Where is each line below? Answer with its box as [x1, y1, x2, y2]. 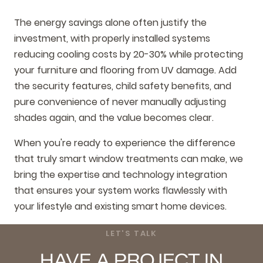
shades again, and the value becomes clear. [14, 110, 214, 124]
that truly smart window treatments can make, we [14, 152, 243, 166]
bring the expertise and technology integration [14, 168, 227, 182]
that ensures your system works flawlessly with [14, 184, 227, 198]
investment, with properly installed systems [14, 31, 210, 45]
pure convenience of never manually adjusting [14, 95, 226, 109]
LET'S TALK [105, 228, 158, 240]
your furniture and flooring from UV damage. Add [14, 63, 237, 77]
